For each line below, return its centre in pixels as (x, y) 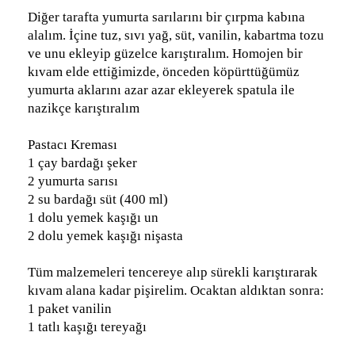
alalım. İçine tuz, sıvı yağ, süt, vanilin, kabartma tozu (176, 35)
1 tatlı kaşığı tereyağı (87, 326)
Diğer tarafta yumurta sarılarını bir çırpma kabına (166, 17)
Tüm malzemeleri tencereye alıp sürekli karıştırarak (173, 272)
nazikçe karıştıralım (84, 108)
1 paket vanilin (70, 308)
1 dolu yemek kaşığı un (93, 217)
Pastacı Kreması (73, 144)
